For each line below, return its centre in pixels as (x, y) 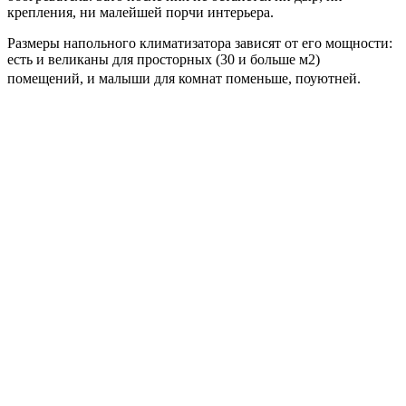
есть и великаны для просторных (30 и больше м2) (164, 59)
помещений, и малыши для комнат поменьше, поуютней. (184, 78)
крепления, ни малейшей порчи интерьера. (140, 12)
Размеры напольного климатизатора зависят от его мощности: (200, 43)
